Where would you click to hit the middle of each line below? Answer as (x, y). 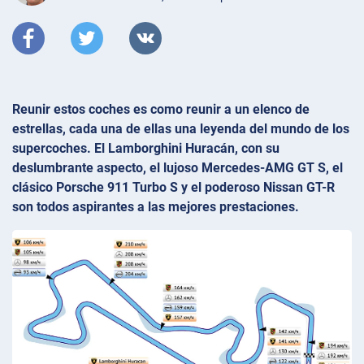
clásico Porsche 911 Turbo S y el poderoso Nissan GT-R (173, 187)
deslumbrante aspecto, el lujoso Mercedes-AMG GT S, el (178, 167)
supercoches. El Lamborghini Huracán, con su (146, 148)
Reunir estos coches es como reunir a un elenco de (161, 109)
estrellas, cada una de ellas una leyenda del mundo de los (181, 128)
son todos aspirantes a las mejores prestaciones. (156, 206)
